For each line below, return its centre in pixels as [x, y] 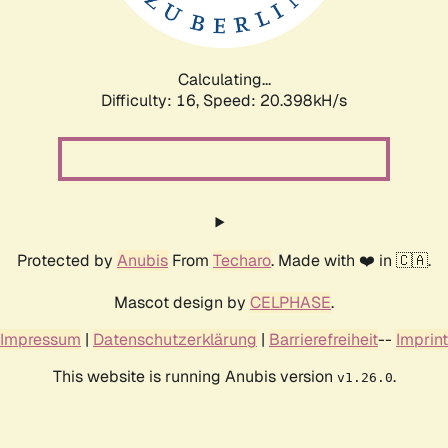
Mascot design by [182, 302]
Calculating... [224, 79]
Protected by [67, 260]
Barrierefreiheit [323, 339]
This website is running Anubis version [194, 376]
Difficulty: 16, [152, 100]
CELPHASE [290, 302]
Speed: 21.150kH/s [275, 100]
